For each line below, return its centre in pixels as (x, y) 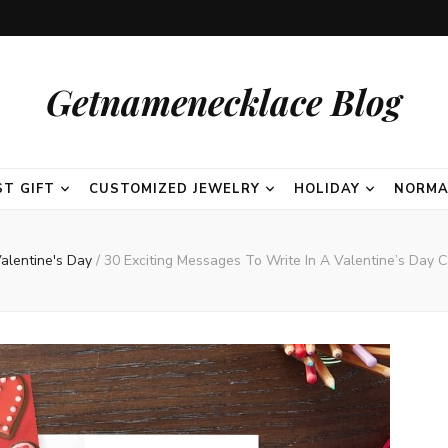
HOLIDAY (326, 189)
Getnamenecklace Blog (224, 101)
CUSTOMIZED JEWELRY (174, 189)
